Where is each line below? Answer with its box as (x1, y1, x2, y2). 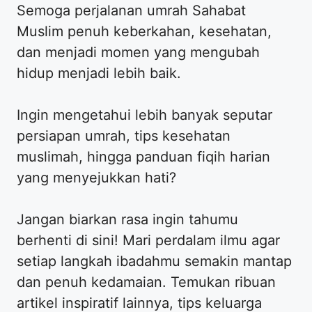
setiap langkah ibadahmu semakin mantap (17, 253, 292, 270)
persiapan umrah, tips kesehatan (17, 127, 231, 145)
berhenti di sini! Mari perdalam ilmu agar (17, 232, 280, 249)
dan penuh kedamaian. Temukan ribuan (17, 274, 276, 291)
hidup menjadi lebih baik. (17, 65, 181, 82)
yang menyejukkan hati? (17, 169, 176, 187)
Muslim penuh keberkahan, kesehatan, (17, 23, 272, 40)
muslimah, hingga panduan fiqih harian (17, 148, 270, 166)
